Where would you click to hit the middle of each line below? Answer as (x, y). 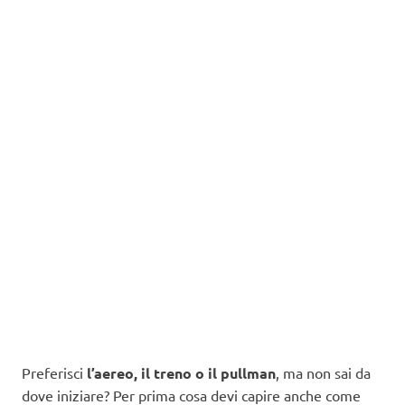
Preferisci (54, 373)
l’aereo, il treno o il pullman (181, 373)
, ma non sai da (323, 373)
